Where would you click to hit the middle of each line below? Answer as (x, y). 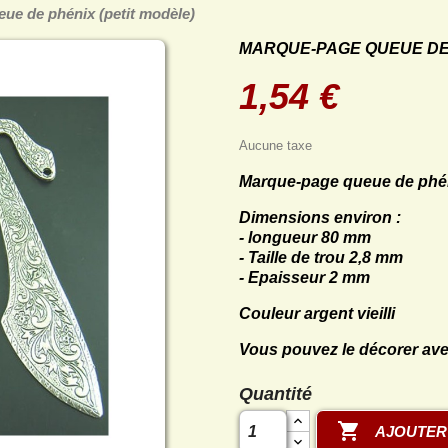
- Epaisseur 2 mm (304, 278)
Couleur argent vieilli (317, 314)
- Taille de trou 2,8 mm (321, 258)
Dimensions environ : (320, 218)
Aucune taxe (275, 146)
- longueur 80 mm (305, 238)
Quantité (275, 394)
